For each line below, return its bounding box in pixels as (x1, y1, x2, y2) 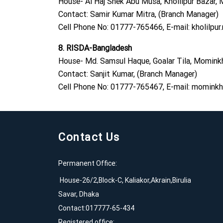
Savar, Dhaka (58, 190, 99, 199)
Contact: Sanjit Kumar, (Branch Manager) (58, 69, 197, 79)
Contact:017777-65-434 (58, 204, 134, 213)
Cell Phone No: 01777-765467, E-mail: (58, 82, 192, 92)
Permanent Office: (58, 159, 117, 168)
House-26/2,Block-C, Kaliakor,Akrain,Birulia (58, 176, 191, 185)
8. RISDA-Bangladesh (58, 43, 132, 53)
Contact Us (58, 130, 119, 144)
